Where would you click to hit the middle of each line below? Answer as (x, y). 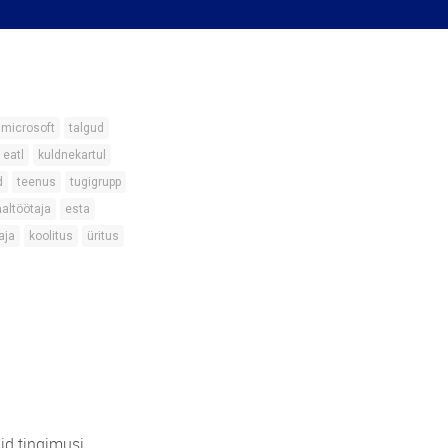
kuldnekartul (72, 154)
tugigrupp (95, 181)
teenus (36, 181)
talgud (86, 127)
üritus (103, 235)
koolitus (51, 235)
